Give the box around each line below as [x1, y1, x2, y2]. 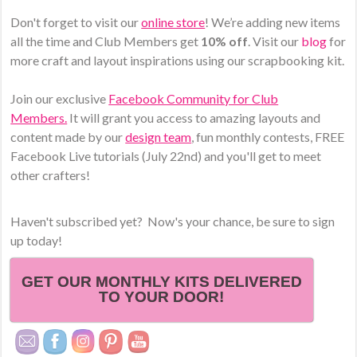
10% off [201, 33, 249, 49]
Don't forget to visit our [10, 14, 139, 30]
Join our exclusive [10, 91, 107, 107]
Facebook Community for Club [108, 91, 279, 107]
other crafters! [10, 167, 91, 183]
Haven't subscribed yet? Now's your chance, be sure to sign [10, 214, 335, 229]
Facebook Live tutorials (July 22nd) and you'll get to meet [10, 148, 322, 164]
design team [125, 129, 192, 145]
